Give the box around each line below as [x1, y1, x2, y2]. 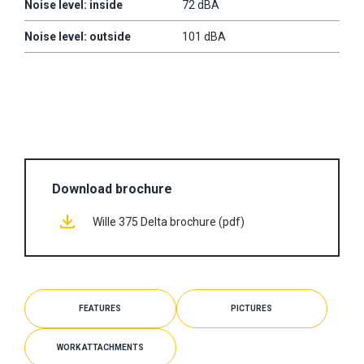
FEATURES [79, 303, 122, 313]
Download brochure [52, 180, 172, 197]
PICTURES [231, 303, 273, 313]
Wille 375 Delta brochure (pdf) [93, 214, 245, 228]
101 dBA [182, 29, 226, 43]
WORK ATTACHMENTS [56, 342, 144, 352]
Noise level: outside [24, 29, 131, 43]
